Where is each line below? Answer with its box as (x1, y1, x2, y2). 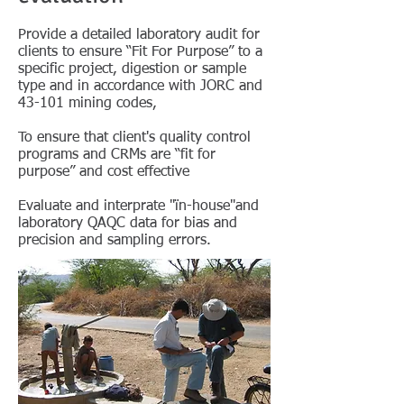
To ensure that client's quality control (18, 131, 251, 145)
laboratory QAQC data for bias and (18, 216, 237, 231)
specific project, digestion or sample (18, 62, 246, 77)
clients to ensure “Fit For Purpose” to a (18, 45, 262, 60)
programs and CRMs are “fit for (18, 148, 216, 162)
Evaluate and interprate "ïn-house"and (18, 199, 259, 214)
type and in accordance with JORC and (18, 79, 262, 94)
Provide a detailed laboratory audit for (18, 28, 260, 42)
